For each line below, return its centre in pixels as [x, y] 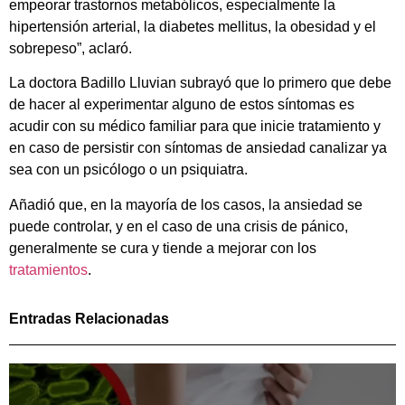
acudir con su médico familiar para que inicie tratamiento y [195, 127]
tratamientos [48, 269]
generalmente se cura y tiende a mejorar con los [163, 248]
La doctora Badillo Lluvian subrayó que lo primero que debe [200, 83]
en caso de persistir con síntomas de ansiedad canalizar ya [198, 148]
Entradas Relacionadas [89, 319]
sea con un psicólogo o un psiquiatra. [128, 170]
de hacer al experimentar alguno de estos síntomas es [182, 105]
